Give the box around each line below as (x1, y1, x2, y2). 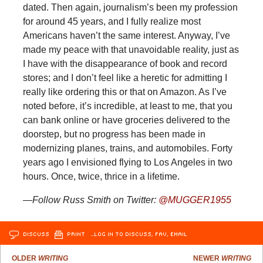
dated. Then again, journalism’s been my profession (22, 2, 238, 13)
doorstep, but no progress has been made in (22, 129, 205, 140)
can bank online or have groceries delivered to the (22, 115, 230, 126)
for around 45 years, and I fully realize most (22, 16, 201, 27)
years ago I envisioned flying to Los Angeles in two (22, 157, 232, 168)
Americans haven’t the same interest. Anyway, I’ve (22, 31, 230, 41)
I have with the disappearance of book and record (22, 59, 227, 69)
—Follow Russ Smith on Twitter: (22, 195, 159, 205)
